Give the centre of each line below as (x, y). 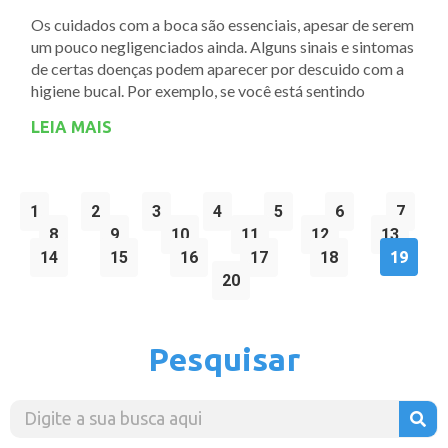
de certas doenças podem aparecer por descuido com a (217, 68)
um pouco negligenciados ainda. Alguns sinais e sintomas (222, 46)
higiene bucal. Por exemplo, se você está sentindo (198, 90)
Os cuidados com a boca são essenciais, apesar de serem (222, 24)
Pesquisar (224, 358)
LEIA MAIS (71, 126)
